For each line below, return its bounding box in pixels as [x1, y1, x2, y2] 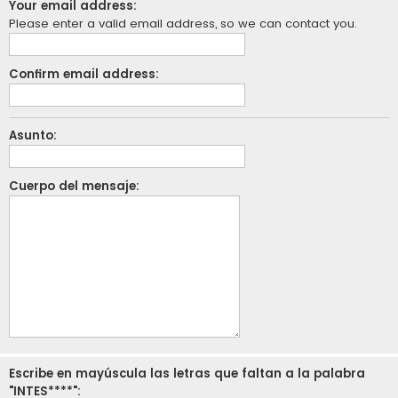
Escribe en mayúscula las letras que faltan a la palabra [9, 365, 365, 382]
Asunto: [9, 127, 57, 144]
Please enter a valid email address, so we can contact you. [9, 15, 357, 32]
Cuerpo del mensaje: [9, 178, 139, 195]
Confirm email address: [9, 66, 159, 83]
